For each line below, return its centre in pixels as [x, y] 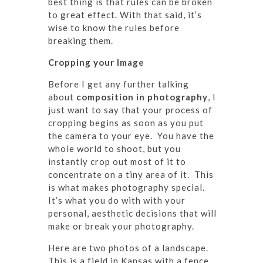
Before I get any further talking [119, 84]
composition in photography [142, 97]
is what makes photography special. [128, 187]
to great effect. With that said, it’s [125, 14]
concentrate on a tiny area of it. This [131, 174]
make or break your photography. [121, 226]
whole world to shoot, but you [114, 148]
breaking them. [81, 40]
